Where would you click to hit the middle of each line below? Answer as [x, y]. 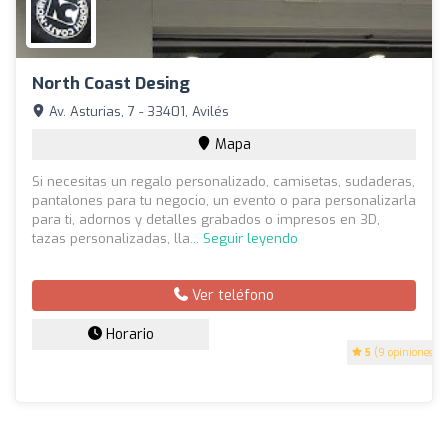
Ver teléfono [231, 295]
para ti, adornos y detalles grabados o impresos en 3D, [206, 219]
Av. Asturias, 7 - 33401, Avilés [137, 111]
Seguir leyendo [250, 238]
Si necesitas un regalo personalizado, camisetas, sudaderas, [223, 181]
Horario [127, 334]
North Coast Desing [111, 83]
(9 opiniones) [404, 352]
